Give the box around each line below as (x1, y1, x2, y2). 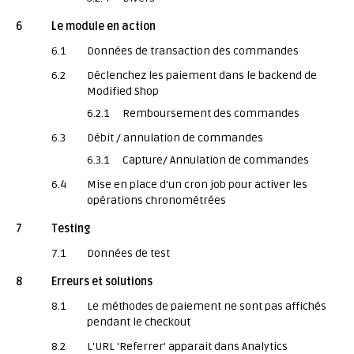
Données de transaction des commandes (87, 44, 299, 58)
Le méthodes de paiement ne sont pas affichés (87, 299, 326, 313)
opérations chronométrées (87, 194, 226, 207)
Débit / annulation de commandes (87, 131, 263, 145)
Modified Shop (87, 85, 159, 98)
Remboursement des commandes (122, 107, 299, 120)
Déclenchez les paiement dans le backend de (87, 69, 317, 82)
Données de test (87, 247, 170, 260)
